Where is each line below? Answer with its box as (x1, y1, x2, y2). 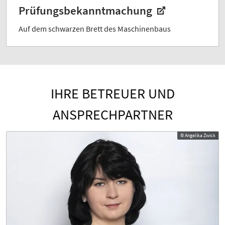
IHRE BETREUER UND (50, 84, 175, 102)
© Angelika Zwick (180, 132, 215, 139)
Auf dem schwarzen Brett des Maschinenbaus (19, 23, 171, 34)
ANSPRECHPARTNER (52, 105, 173, 124)
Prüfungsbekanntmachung (19, 3, 155, 18)
